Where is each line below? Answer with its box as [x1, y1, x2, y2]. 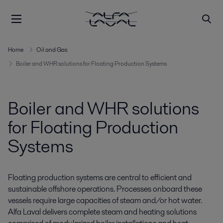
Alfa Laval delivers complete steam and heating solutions [8, 206, 197, 218]
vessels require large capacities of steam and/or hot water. [8, 195, 202, 206]
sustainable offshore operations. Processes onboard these [8, 183, 202, 195]
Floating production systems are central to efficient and [8, 172, 192, 183]
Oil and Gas [36, 45, 67, 54]
